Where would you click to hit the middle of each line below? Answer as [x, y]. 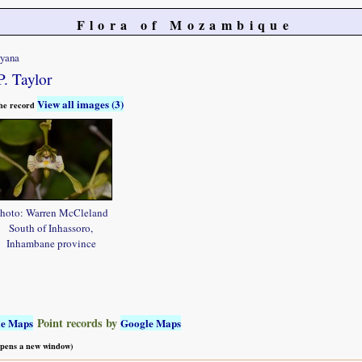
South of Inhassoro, [51, 228]
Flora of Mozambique [185, 25]
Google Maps [151, 322]
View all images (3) [80, 103]
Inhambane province [51, 244]
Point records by [77, 322]
